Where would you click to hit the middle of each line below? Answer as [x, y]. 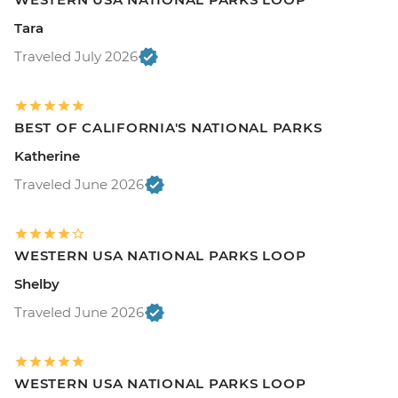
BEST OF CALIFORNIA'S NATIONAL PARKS [168, 128]
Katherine [47, 156]
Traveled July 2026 [76, 57]
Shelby [37, 284]
